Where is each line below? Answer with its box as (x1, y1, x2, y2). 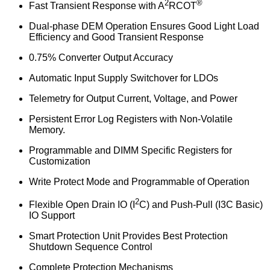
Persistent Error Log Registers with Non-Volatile (29, 114, 233, 125)
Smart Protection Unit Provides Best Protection (29, 231, 228, 242)
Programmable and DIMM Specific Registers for (29, 145, 232, 156)
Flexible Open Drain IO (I (29, 199, 135, 210)
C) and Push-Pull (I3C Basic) (139, 199, 263, 210)
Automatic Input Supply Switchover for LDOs (29, 73, 218, 84)
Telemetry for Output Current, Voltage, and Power (29, 93, 237, 104)
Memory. (29, 125, 65, 136)
